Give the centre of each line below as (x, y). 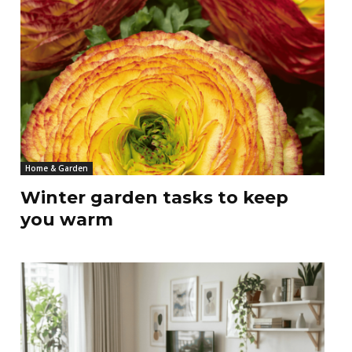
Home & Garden (56, 169)
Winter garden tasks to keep (154, 198)
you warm (66, 220)
